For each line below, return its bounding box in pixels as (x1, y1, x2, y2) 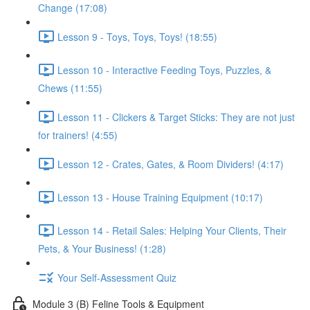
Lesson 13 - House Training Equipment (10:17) (57, 190, 263, 204)
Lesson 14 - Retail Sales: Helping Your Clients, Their (57, 223, 286, 237)
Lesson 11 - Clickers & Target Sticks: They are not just (57, 109, 295, 124)
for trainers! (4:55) (38, 128, 118, 142)
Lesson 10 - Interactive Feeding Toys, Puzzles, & (57, 62, 271, 77)
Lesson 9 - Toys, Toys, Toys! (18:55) (57, 29, 217, 44)
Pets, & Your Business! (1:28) (38, 241, 166, 255)
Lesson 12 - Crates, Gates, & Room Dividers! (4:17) (57, 156, 284, 171)
